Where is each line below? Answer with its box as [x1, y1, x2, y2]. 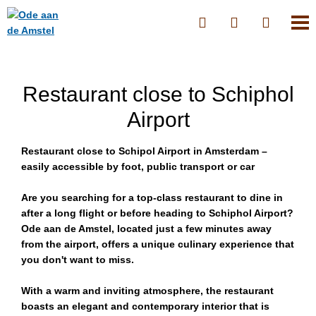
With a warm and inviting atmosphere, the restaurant [21, 285, 274, 296]
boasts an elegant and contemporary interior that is [21, 300, 269, 312]
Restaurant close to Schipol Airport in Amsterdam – [21, 145, 267, 157]
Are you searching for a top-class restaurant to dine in [21, 192, 283, 203]
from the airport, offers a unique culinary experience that [21, 238, 294, 250]
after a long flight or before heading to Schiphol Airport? [21, 207, 293, 219]
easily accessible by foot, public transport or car [21, 161, 255, 172]
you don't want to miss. [21, 254, 134, 265]
